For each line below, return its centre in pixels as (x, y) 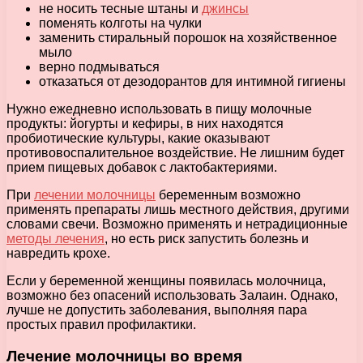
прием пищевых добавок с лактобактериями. (142, 168)
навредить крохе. (58, 254)
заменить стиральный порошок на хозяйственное (188, 38)
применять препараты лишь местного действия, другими (178, 210)
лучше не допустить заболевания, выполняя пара (157, 310)
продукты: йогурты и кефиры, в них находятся (145, 124)
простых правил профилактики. (101, 325)
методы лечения (56, 239)
